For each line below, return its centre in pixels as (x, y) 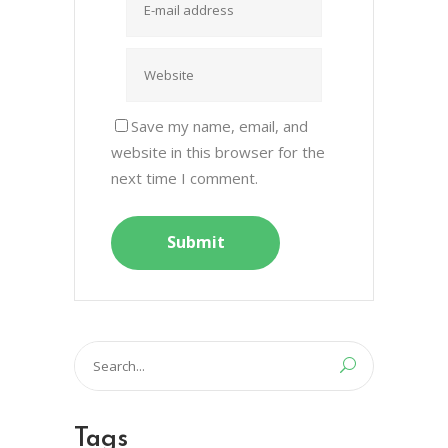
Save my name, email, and (219, 125)
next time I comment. (184, 177)
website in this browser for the (218, 151)
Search (97, 353)
